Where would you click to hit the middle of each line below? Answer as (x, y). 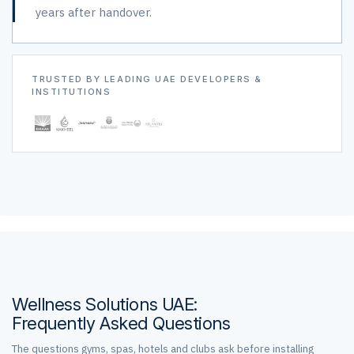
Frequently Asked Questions (121, 323)
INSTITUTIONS (72, 92)
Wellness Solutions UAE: (105, 304)
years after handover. (94, 12)
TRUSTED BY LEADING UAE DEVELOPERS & (147, 79)
